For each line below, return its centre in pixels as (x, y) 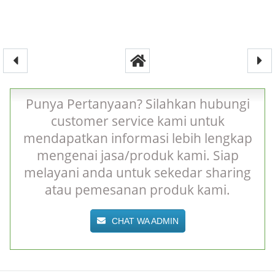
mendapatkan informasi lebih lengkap (137, 138)
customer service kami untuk (137, 121)
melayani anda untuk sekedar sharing (137, 172)
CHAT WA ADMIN (145, 221)
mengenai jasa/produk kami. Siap (137, 155)
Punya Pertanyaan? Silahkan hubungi (137, 103)
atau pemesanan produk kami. (137, 189)
